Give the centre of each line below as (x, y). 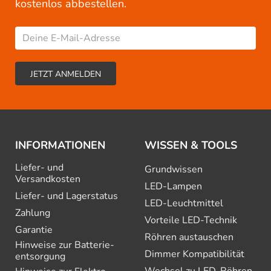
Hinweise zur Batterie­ (65, 245)
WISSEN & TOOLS (191, 145)
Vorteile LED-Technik (191, 220)
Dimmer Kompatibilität (194, 254)
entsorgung (40, 257)
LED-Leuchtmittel (184, 204)
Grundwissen (174, 170)
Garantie (34, 230)
